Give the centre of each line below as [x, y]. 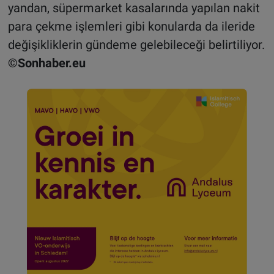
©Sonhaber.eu [46, 63]
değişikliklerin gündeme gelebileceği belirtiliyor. [136, 44]
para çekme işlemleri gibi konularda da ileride [131, 26]
